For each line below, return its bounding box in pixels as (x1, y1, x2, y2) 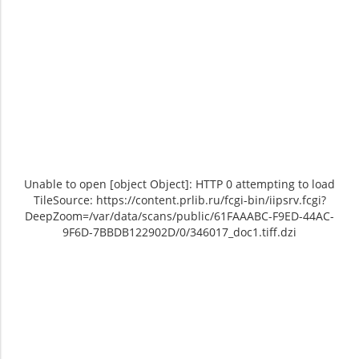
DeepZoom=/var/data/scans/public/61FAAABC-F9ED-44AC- (25, 208, 334, 224)
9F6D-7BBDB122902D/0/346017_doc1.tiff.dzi (63, 224, 296, 240)
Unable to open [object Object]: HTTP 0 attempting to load (24, 175, 335, 192)
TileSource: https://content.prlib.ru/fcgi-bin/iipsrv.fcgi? (33, 192, 326, 208)
